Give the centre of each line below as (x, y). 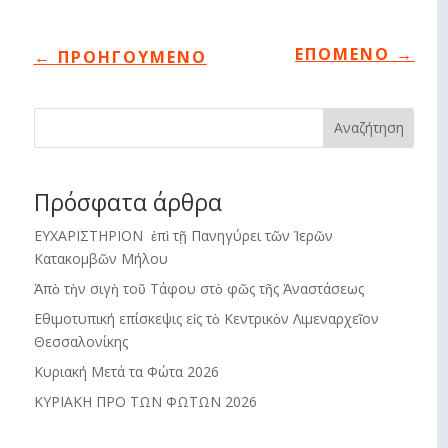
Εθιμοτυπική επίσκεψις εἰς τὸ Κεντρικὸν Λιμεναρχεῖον (206, 319)
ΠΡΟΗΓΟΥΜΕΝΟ (132, 57)
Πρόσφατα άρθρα (127, 202)
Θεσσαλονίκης (80, 342)
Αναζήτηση (368, 128)
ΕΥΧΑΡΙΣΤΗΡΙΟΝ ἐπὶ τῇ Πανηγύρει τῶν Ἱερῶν (183, 236)
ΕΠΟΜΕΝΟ (343, 54)
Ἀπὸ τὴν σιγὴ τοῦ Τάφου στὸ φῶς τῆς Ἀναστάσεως (198, 289)
